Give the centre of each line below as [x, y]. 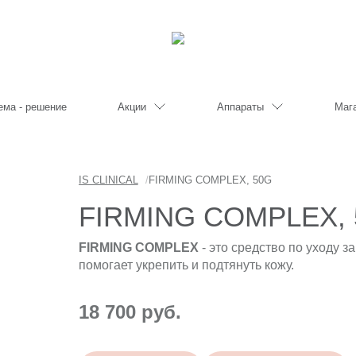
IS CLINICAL [108, 180]
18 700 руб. [130, 312]
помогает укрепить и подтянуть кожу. [186, 265]
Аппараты [240, 106]
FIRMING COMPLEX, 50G [210, 180]
